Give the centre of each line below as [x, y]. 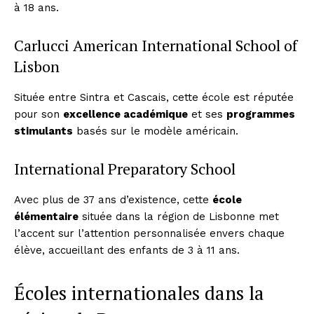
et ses [207, 114]
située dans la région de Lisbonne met [179, 216]
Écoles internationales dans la [139, 293]
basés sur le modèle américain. [156, 131]
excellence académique [125, 114]
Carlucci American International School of [156, 45]
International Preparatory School [125, 168]
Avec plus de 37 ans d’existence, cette [113, 199]
